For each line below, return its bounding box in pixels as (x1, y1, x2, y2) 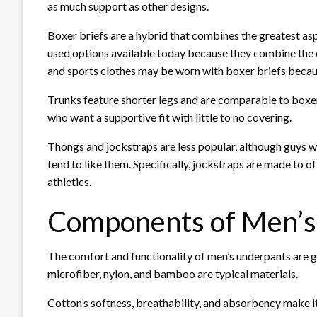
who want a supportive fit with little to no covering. (47, 110, 292, 124)
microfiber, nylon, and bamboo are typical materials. (47, 266, 298, 280)
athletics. (47, 174, 91, 188)
